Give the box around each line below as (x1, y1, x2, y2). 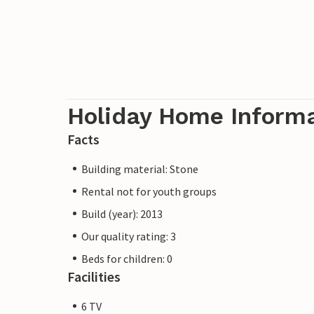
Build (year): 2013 (81, 206, 163, 221)
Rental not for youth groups (81, 184, 217, 198)
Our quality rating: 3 (81, 228, 176, 243)
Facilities (67, 267, 121, 285)
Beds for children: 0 (81, 251, 172, 266)
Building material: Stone (81, 161, 198, 176)
